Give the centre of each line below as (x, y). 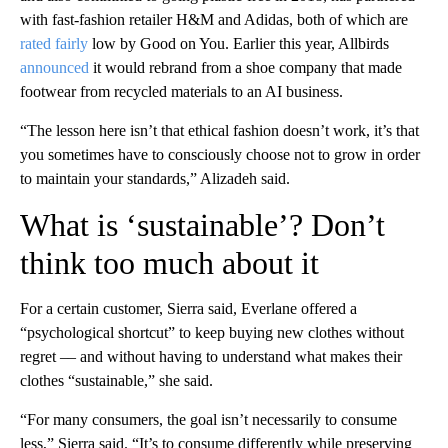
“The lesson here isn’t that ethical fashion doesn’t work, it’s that (219, 130)
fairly (71, 43)
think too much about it (169, 262)
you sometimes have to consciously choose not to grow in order (220, 154)
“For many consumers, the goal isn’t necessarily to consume (208, 419)
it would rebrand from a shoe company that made (245, 67)
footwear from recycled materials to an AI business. (181, 91)
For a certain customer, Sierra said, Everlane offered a (188, 308)
